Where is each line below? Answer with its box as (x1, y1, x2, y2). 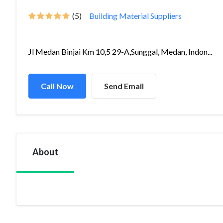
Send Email (104, 81, 144, 91)
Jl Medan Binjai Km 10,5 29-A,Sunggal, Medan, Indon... (28, 47, 212, 56)
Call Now (41, 81, 74, 91)
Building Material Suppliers (89, 11, 182, 20)
